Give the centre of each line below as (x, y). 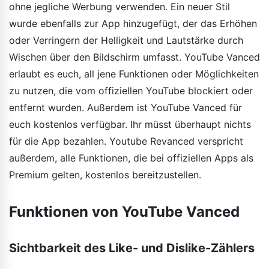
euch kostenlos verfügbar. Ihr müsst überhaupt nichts (130, 124)
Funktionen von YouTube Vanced (124, 211)
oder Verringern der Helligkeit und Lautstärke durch (126, 40)
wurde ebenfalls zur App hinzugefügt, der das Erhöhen (133, 23)
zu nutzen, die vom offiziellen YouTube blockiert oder (131, 90)
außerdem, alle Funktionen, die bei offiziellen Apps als (131, 158)
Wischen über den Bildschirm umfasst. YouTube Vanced (134, 57)
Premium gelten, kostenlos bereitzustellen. (105, 174)
